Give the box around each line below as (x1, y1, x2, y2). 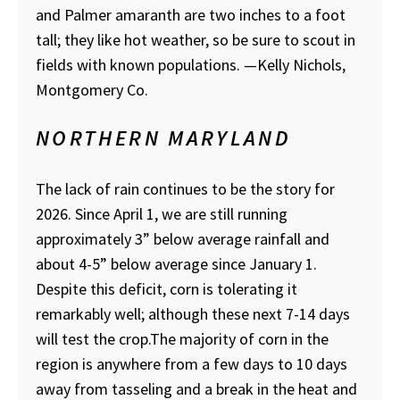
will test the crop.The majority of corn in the (36, 329, 329, 350)
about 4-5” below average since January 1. (36, 254, 317, 275)
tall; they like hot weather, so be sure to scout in (36, 29, 355, 51)
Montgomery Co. (36, 79, 148, 101)
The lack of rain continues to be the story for (36, 179, 335, 200)
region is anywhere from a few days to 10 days (36, 354, 347, 375)
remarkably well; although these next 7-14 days (36, 304, 350, 325)
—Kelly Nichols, (244, 54, 346, 76)
